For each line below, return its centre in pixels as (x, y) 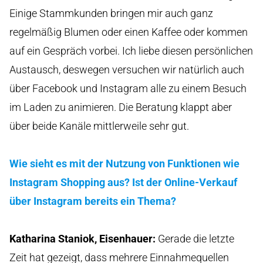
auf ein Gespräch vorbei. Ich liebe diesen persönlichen (131, 50)
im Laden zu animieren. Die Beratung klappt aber (121, 107)
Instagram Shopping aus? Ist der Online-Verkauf (123, 182)
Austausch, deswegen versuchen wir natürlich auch (127, 69)
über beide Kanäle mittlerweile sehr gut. (99, 126)
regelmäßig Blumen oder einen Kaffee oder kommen (129, 32)
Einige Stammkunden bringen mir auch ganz (111, 13)
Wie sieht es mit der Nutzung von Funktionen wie (124, 163)
